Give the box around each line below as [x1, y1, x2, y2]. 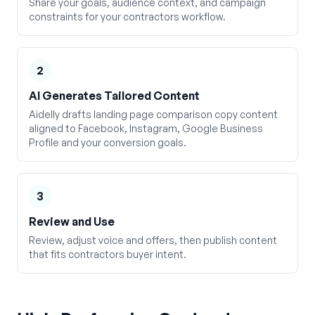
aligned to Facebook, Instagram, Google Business [29, 122, 263, 134]
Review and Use [29, 214, 115, 229]
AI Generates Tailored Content [29, 89, 200, 103]
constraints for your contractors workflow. [29, 11, 226, 22]
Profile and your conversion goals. [29, 136, 186, 148]
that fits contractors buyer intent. [29, 248, 186, 260]
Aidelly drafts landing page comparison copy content [29, 108, 278, 120]
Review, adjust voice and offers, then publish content [29, 234, 277, 246]
